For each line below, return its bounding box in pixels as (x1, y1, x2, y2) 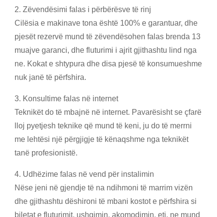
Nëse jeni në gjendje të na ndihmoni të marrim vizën (15, 184, 193, 192)
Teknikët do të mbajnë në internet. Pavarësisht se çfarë (15, 108, 201, 116)
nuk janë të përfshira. (15, 73, 86, 81)
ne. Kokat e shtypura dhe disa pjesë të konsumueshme (15, 60, 202, 68)
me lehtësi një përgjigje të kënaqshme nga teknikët (15, 135, 188, 143)
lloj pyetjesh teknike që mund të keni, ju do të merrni (15, 122, 192, 130)
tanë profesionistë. (15, 149, 77, 157)
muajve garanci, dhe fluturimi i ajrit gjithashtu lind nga (15, 46, 197, 54)
